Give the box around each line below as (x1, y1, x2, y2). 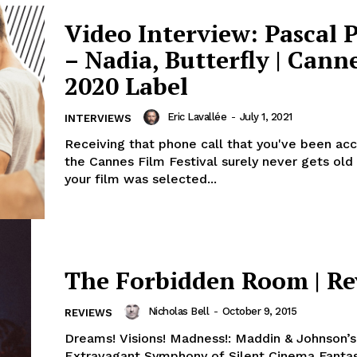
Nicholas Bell (147, 305, 209, 318)
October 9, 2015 (222, 305, 296, 318)
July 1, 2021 (239, 111, 292, 124)
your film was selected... (65, 171, 217, 187)
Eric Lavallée (167, 111, 226, 124)
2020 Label (65, 70, 188, 103)
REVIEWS (65, 307, 112, 320)
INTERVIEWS (65, 112, 131, 125)
